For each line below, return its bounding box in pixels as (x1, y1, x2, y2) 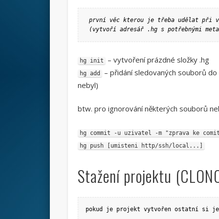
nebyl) (77, 80, 98, 90)
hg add (79, 69, 100, 77)
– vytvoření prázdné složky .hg (105, 54, 209, 65)
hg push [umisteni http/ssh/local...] (79, 142, 203, 149)
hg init (79, 57, 104, 64)
